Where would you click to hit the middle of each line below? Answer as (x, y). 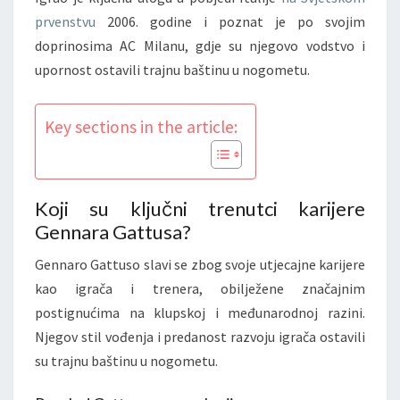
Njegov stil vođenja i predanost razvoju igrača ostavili (200, 336)
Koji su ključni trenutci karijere (200, 208)
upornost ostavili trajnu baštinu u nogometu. (172, 69)
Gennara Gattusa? (113, 231)
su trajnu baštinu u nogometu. (126, 360)
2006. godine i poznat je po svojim (230, 21)
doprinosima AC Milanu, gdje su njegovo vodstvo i (200, 45)
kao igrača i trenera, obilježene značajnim (200, 288)
